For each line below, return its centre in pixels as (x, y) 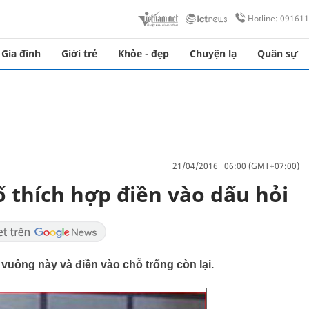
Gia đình (21, 53)
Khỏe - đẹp (143, 53)
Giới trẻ (79, 53)
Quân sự (278, 53)
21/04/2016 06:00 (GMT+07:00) (236, 166)
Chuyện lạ (213, 53)
